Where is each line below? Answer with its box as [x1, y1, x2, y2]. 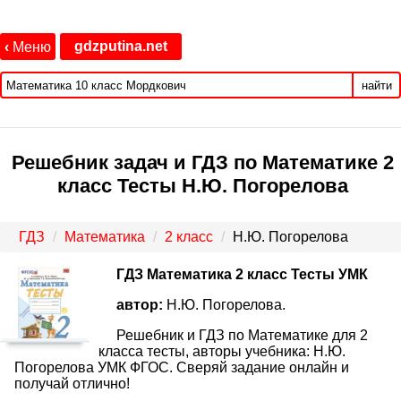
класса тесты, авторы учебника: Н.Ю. [98, 343, 346, 359]
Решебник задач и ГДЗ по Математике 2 [11, 151, 394, 175]
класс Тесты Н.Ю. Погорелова [56, 175, 348, 198]
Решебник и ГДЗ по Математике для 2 [116, 327, 368, 343]
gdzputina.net [74, 38, 167, 54]
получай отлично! [14, 375, 130, 391]
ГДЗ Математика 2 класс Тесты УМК [116, 266, 368, 282]
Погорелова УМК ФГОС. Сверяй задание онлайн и [14, 359, 349, 375]
